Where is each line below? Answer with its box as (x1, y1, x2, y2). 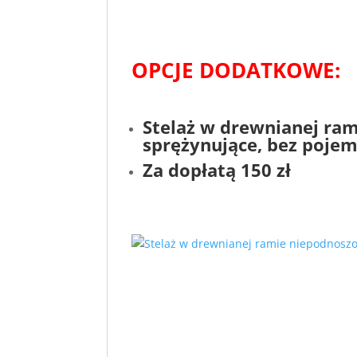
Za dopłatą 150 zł (143, 158, 292, 182)
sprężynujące (143, 132, 258, 157)
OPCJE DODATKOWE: (131, 56, 341, 85)
